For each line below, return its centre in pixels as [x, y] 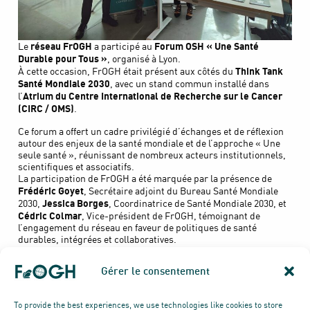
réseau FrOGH [61, 46]
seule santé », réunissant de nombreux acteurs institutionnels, [152, 155]
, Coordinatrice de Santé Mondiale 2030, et [198, 204]
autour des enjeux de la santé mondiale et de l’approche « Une [149, 144]
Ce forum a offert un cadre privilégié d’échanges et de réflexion [151, 132]
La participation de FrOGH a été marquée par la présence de [145, 179]
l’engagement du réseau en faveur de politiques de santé [137, 228]
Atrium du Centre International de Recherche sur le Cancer [153, 96]
